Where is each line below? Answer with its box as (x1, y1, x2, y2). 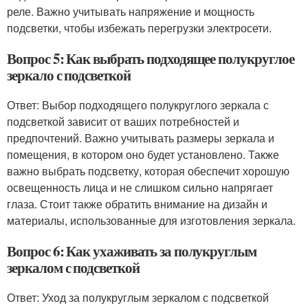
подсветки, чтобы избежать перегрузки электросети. (7, 20, 272, 36)
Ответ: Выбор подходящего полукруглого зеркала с (7, 97, 269, 113)
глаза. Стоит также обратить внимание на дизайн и (7, 196, 267, 212)
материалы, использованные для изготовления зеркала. (7, 212, 296, 228)
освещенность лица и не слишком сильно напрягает (7, 179, 273, 195)
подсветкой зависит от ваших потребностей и (7, 113, 239, 129)
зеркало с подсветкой (7, 65, 131, 85)
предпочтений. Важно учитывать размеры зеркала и (7, 130, 274, 146)
